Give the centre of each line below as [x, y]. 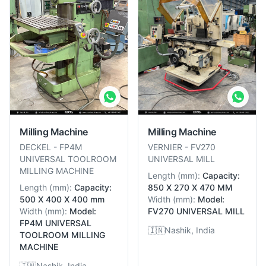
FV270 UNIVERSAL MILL [196, 211]
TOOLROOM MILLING [62, 235]
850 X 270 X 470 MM [190, 187]
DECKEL [35, 147]
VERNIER [165, 147]
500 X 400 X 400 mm [62, 199]
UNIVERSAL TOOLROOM [68, 159]
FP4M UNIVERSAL [56, 223]
